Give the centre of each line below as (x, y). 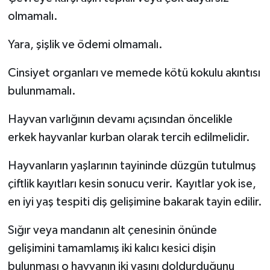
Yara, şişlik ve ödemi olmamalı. (85, 45)
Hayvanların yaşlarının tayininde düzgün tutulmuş (132, 166)
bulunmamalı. (42, 91)
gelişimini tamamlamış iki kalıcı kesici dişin (111, 249)
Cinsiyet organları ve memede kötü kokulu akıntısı (134, 73)
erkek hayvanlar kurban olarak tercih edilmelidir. (129, 138)
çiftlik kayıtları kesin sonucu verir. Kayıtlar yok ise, (132, 184)
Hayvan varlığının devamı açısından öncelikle (120, 120)
